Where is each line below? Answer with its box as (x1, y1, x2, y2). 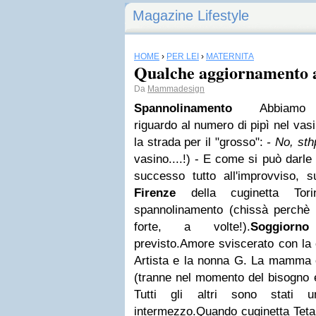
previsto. (134, 237, 180, 250)
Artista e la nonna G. (134, 254, 252, 267)
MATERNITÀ (206, 51, 254, 61)
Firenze (134, 186, 176, 200)
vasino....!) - (134, 152, 204, 166)
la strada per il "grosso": (134, 135, 267, 149)
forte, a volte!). (134, 220, 250, 233)
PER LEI (166, 51, 199, 61)
